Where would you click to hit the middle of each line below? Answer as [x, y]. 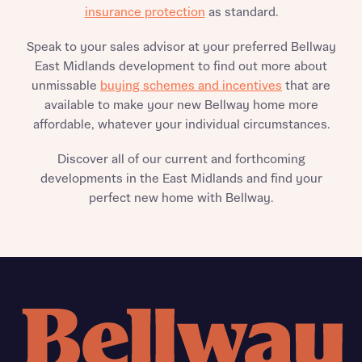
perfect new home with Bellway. [181, 198]
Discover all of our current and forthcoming [181, 160]
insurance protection [145, 13]
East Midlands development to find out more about [181, 67]
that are [306, 86]
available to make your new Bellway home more [181, 105]
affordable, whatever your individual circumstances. [181, 125]
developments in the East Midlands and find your [181, 179]
